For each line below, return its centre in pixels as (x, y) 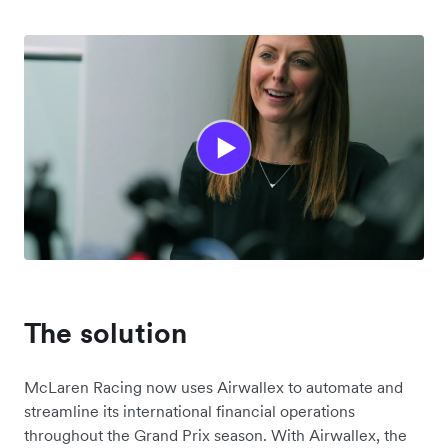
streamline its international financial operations (189, 411)
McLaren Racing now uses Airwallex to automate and (213, 387)
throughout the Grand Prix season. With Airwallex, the (215, 435)
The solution (106, 333)
